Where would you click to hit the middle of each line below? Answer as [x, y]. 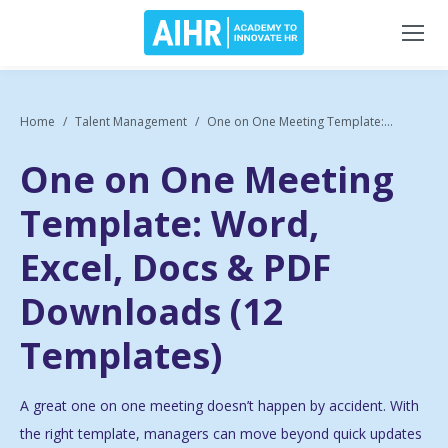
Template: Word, [169, 224]
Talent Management [131, 121]
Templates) [121, 356]
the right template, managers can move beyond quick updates [221, 434]
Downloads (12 [152, 312]
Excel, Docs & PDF [175, 268]
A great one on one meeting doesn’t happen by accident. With [219, 406]
